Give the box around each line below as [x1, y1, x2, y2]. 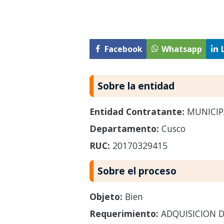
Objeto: [89, 190, 122, 202]
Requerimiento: [89, 207, 158, 219]
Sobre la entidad [97, 78, 174, 92]
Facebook [104, 43, 142, 54]
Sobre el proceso [97, 163, 176, 177]
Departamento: [89, 122, 159, 134]
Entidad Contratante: [89, 105, 184, 117]
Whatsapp [161, 43, 202, 54]
